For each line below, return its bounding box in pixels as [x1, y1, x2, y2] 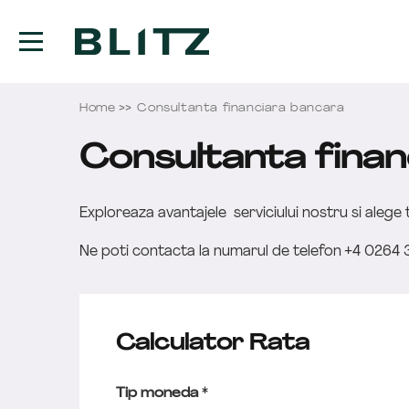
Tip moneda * [116, 387, 208, 401]
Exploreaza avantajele [79, 206, 226, 221]
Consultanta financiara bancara [137, 103, 345, 114]
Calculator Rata [116, 333, 309, 355]
